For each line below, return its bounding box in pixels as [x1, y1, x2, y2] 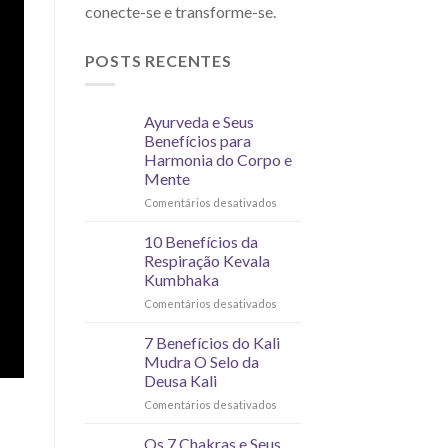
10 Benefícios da [143, 232, 258, 252]
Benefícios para [143, 131, 251, 151]
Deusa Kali [143, 371, 217, 391]
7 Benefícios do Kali [143, 333, 280, 353]
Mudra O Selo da [143, 352, 259, 372]
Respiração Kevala [143, 251, 270, 271]
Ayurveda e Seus [143, 112, 254, 132]
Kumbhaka [143, 270, 219, 290]
